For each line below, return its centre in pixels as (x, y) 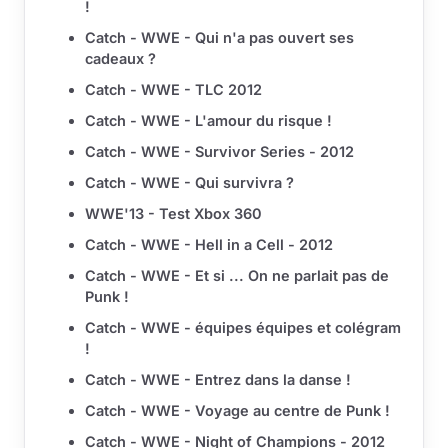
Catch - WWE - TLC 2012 (173, 89)
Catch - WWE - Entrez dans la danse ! (218, 379)
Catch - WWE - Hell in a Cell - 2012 (209, 244)
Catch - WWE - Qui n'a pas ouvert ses (219, 37)
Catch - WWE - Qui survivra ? (189, 182)
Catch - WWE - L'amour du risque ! (208, 120)
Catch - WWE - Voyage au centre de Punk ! (237, 410)
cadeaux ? (120, 58)
